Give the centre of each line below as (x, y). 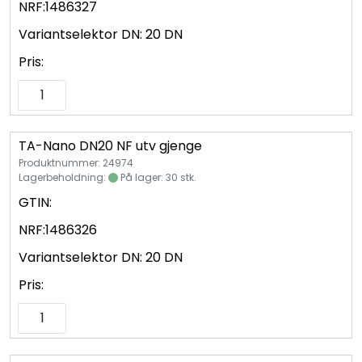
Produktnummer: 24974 (76, 162)
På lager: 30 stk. (157, 177)
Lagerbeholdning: (63, 177)
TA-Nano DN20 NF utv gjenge (110, 145)
